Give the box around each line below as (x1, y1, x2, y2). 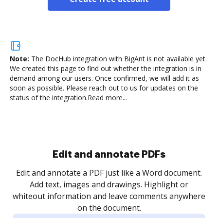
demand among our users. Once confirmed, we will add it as (10, 73, 199, 83)
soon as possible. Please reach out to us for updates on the (10, 83, 198, 92)
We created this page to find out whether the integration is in (10, 64, 201, 73)
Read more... (88, 93, 127, 102)
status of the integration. (10, 93, 88, 102)
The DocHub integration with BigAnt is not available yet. (31, 54, 207, 63)
